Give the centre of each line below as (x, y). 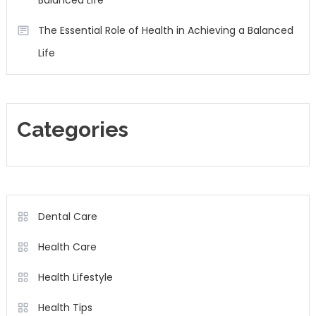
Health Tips (65, 308)
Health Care (67, 247)
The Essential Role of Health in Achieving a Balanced (165, 30)
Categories (72, 129)
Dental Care (67, 217)
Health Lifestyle (75, 277)
